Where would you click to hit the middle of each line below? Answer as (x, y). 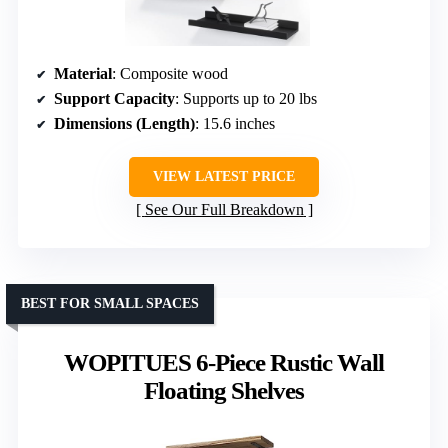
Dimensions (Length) (124, 124)
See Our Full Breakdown (224, 210)
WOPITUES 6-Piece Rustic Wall (224, 363)
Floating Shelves (224, 391)
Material (83, 74)
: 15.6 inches (235, 124)
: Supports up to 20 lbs (246, 99)
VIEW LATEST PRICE (224, 177)
